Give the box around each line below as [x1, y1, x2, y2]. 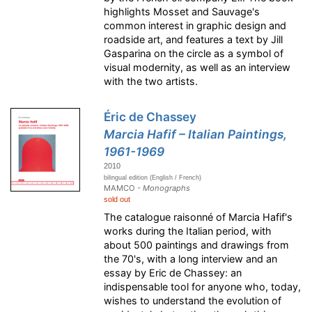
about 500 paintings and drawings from [104, 239, 290, 251]
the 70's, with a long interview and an [104, 253, 278, 265]
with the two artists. [104, 75, 198, 88]
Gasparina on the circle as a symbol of [104, 47, 284, 60]
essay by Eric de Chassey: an [104, 267, 242, 279]
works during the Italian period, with [104, 225, 272, 237]
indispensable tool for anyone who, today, [104, 281, 302, 293]
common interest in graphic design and [104, 19, 287, 32]
